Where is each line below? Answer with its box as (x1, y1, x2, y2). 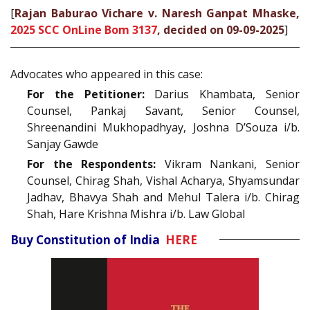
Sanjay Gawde (27, 136, 98, 152)
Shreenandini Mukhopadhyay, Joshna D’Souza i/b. (27, 119, 300, 135)
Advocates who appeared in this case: (10, 66, 203, 82)
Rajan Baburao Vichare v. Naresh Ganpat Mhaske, (15, 6, 300, 21)
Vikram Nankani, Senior (156, 156, 300, 172)
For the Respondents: (27, 156, 156, 172)
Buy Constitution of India (10, 231, 165, 248)
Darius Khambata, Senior (144, 86, 300, 102)
